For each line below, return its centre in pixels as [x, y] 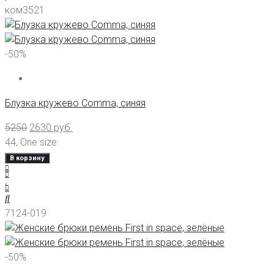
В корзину [27, 158]
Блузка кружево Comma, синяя [75, 103]
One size [39, 143]
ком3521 [25, 10]
